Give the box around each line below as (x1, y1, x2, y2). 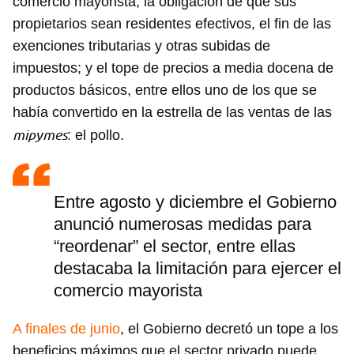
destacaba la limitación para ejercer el (54, 258, 341, 279)
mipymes (13, 126, 67, 143)
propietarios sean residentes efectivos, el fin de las (13, 16, 331, 32)
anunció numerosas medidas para (54, 214, 311, 235)
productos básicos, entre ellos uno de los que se (13, 82, 317, 99)
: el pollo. (67, 127, 128, 144)
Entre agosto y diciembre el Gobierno (54, 192, 337, 213)
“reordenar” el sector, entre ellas (54, 236, 296, 257)
